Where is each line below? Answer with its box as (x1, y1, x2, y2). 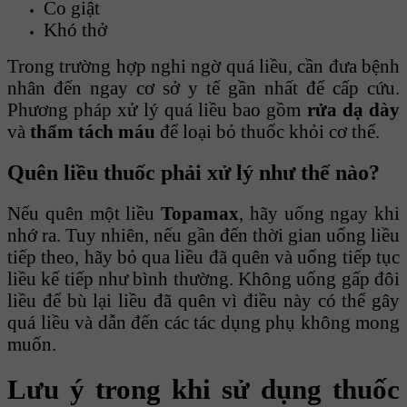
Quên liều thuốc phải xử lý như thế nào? (7, 160, 380, 185)
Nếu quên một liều (7, 202, 161, 223)
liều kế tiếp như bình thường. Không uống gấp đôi (7, 267, 400, 289)
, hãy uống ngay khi (239, 202, 400, 223)
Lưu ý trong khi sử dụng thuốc (7, 372, 400, 405)
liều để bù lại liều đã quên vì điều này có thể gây (7, 289, 400, 311)
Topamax (161, 202, 239, 223)
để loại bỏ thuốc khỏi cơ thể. (155, 121, 380, 143)
